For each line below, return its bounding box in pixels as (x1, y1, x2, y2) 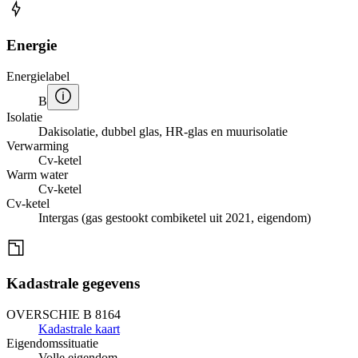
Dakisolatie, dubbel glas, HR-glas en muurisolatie (38, 124, 288, 138)
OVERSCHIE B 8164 (6, 307, 121, 321)
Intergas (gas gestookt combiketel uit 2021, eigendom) (38, 210, 311, 225)
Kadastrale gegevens (6, 275, 140, 292)
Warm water (6, 167, 68, 181)
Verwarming (6, 138, 69, 153)
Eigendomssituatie (6, 336, 98, 350)
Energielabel (6, 69, 70, 83)
